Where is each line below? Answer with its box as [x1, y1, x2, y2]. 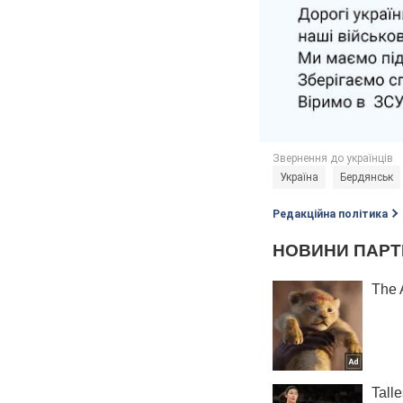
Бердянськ [340, 170, 393, 184]
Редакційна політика [273, 207, 388, 220]
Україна [280, 170, 318, 184]
